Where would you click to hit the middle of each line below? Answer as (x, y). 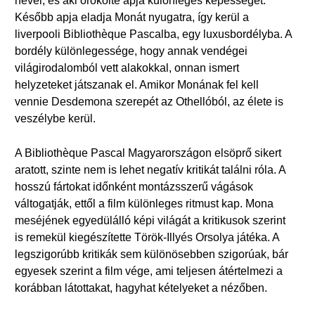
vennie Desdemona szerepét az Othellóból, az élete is (149, 102)
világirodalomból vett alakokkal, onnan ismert (127, 68)
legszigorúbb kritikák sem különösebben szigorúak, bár (152, 254)
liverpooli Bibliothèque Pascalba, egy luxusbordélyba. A (153, 34)
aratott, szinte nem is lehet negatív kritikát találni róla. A (150, 170)
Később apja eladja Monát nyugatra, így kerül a (132, 17)
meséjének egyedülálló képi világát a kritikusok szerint (150, 220)
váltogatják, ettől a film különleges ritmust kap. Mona (144, 204)
